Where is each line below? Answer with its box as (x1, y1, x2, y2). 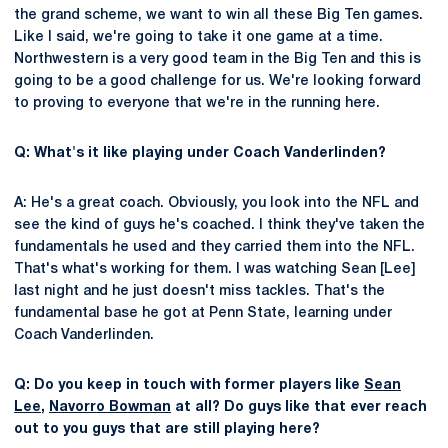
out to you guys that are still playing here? (14, 423, 320, 436)
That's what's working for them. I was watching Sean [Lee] (14, 263, 416, 276)
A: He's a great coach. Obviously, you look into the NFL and (14, 197, 419, 210)
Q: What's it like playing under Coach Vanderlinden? (14, 147, 386, 160)
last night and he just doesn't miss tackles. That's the (14, 285, 385, 298)
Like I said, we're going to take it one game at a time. (14, 31, 383, 44)
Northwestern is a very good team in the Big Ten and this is (14, 53, 421, 66)
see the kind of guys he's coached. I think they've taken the (14, 219, 425, 232)
